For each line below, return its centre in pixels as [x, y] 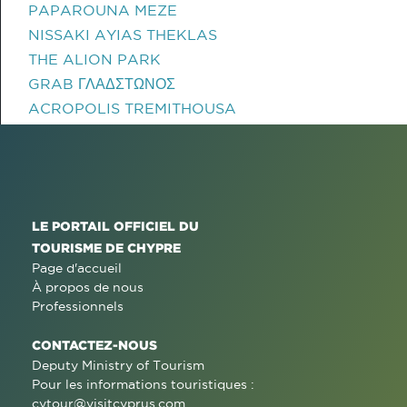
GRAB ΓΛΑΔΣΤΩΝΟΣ [102, 84]
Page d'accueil [77, 268]
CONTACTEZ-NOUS [94, 345]
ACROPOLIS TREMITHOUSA [132, 108]
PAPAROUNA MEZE [103, 10]
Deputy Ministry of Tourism [118, 365]
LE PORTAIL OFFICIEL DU [115, 226]
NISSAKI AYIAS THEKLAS [123, 35]
